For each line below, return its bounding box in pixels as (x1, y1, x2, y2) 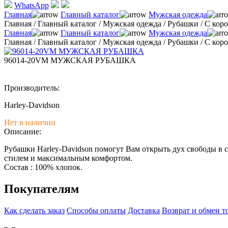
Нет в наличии (4, 118, 55, 127)
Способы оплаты (67, 206, 126, 215)
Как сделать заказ (4, 206, 65, 215)
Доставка (128, 206, 160, 215)
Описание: (4, 127, 41, 136)
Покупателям (4, 182, 79, 195)
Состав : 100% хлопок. (4, 162, 82, 172)
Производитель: (4, 83, 60, 92)
